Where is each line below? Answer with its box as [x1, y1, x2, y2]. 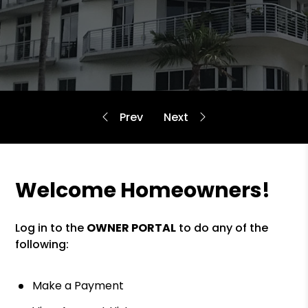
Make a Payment [32, 278, 124, 294]
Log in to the [15, 220, 87, 236]
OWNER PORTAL [87, 220, 177, 236]
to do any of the [176, 220, 269, 236]
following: [15, 236, 69, 252]
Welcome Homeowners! [15, 176, 271, 205]
